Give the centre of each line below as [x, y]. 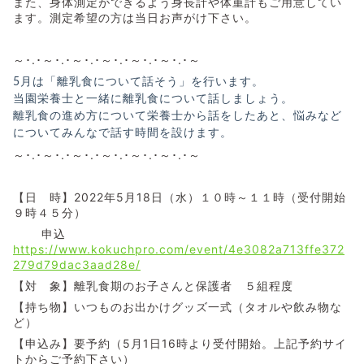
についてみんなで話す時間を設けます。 [123, 134]
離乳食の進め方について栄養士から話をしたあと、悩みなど [178, 117]
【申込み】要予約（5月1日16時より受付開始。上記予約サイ [180, 344]
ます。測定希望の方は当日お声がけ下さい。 [135, 18]
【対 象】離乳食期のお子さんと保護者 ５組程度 [153, 286]
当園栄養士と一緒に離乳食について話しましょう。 [153, 100]
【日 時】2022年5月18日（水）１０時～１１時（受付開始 [180, 197]
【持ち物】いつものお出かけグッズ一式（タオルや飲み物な [178, 307]
